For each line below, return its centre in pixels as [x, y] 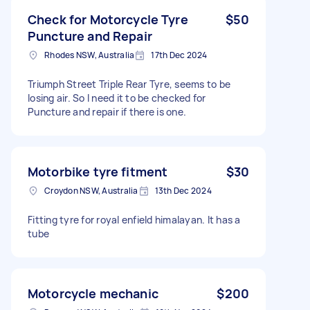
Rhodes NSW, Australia [90, 55]
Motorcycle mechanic [93, 293]
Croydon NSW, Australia [91, 190]
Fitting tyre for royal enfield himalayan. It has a [134, 219]
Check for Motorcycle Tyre [108, 19]
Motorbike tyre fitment [98, 171]
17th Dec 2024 [179, 55]
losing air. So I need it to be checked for [117, 98]
